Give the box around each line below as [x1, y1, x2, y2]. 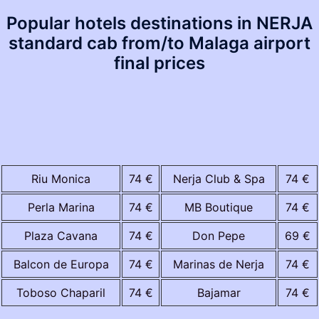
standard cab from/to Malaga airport [9, 32, 310, 53]
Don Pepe [192, 228, 245, 243]
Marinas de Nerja [173, 256, 264, 271]
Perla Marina [27, 199, 95, 214]
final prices [114, 52, 205, 73]
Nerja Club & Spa [172, 171, 265, 186]
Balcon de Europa [13, 256, 109, 271]
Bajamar [197, 285, 241, 300]
